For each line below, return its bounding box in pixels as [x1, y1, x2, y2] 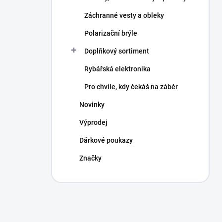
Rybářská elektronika [84, 65, 151, 73]
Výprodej [79, 118, 108, 126]
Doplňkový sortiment [84, 47, 149, 55]
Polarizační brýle [84, 29, 137, 37]
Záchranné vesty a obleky [84, 11, 164, 19]
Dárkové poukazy [79, 136, 133, 144]
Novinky [79, 101, 105, 109]
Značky [79, 154, 102, 162]
